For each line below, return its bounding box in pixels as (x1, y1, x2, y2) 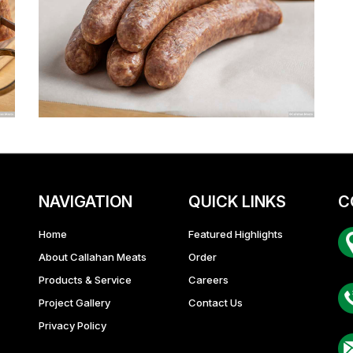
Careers (188, 273, 229, 286)
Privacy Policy (39, 318, 106, 332)
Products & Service (39, 273, 132, 286)
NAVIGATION (39, 191, 132, 211)
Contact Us (188, 295, 243, 309)
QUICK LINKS (188, 191, 286, 211)
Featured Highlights (188, 227, 283, 240)
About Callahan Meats (39, 250, 147, 263)
